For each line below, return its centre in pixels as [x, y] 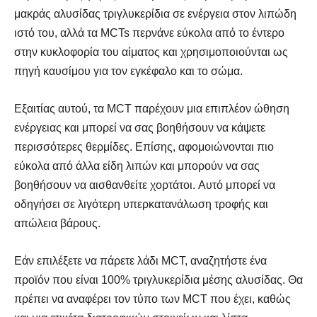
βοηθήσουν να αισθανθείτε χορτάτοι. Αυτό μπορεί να [145, 185]
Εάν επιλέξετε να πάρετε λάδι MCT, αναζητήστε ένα [140, 260]
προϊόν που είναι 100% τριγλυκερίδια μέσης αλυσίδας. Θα [158, 279]
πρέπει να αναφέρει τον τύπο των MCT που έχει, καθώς [152, 299]
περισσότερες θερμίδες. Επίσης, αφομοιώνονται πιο [144, 146]
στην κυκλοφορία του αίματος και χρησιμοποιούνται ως [151, 52]
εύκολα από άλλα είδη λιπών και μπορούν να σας [137, 166]
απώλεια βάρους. [57, 223]
